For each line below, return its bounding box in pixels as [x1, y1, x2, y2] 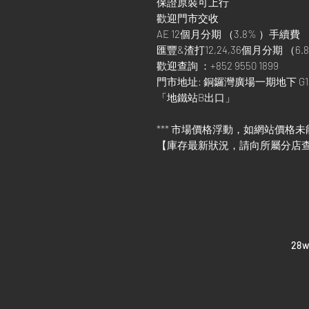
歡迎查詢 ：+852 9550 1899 [157, 59, 279, 72]
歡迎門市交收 [157, 12, 219, 24]
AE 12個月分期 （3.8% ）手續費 [157, 28, 300, 40]
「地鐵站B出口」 [157, 91, 235, 103]
